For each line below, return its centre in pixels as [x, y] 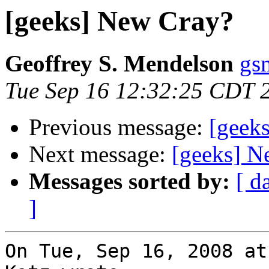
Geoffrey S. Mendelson [119, 64]
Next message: [100, 154]
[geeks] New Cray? [119, 21]
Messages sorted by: [129, 181]
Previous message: [119, 127]
